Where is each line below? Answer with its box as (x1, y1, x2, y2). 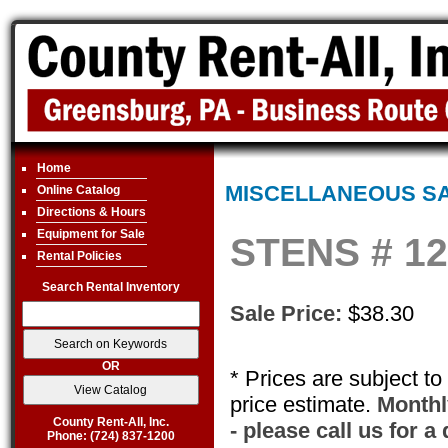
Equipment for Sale (36, 227, 145, 241)
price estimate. (229, 392, 377, 418)
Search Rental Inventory (41, 280, 180, 294)
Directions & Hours (36, 205, 146, 219)
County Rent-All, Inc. (52, 415, 169, 429)
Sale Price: (229, 301, 342, 327)
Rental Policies (36, 249, 122, 263)
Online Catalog (36, 183, 120, 197)
